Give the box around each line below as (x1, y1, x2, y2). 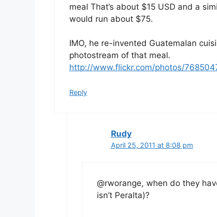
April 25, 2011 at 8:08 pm (110, 140, 193, 149)
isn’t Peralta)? (96, 190, 150, 201)
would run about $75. (69, 14, 153, 24)
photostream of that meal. (69, 50, 170, 61)
